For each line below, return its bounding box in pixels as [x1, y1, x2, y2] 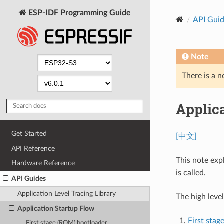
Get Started [11, 129, 47, 137]
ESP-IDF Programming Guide [26, 8, 131, 17]
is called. [175, 168, 206, 177]
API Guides [11, 174, 46, 182]
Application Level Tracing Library [17, 190, 116, 198]
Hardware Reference [11, 159, 75, 167]
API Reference [11, 144, 55, 152]
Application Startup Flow [17, 205, 94, 213]
